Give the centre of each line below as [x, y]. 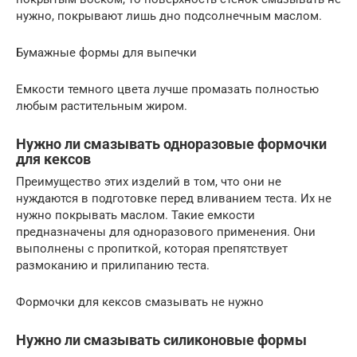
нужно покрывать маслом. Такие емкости [135, 215]
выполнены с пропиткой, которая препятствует [152, 248]
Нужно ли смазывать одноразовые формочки [171, 143]
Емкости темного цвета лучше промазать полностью [167, 89]
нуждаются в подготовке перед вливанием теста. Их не [174, 198]
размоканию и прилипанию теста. [113, 265]
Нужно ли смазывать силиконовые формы [161, 339]
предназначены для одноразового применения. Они [166, 231]
